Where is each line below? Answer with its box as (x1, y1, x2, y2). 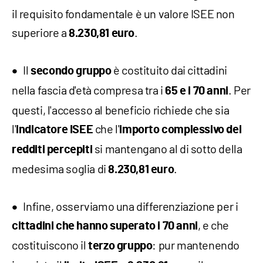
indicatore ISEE (16, 124, 93, 136)
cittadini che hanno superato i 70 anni (12, 220, 198, 232)
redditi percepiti (12, 144, 93, 156)
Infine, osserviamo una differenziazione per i (23, 199, 238, 214)
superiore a (12, 25, 69, 40)
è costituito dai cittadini (111, 63, 227, 77)
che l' (93, 122, 120, 136)
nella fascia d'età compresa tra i (12, 83, 166, 97)
